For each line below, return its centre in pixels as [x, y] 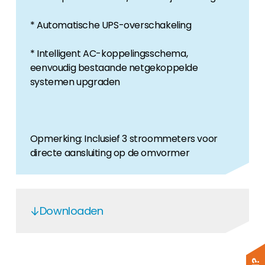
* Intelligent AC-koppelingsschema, [109, 54]
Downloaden [71, 211]
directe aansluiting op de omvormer [110, 153]
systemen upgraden [75, 82]
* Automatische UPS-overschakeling [111, 25]
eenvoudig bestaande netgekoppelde [114, 68]
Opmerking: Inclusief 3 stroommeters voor [124, 139]
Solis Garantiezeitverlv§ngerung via [132, 255]
